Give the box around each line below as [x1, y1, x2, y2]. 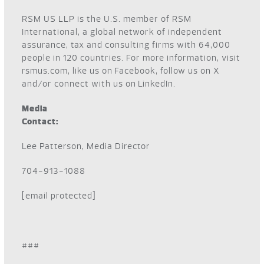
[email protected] [22, 190, 97, 201]
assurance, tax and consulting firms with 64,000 [22, 39, 231, 50]
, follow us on [156, 65, 214, 76]
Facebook [114, 65, 156, 76]
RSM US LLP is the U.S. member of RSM [22, 13, 192, 24]
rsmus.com [22, 65, 68, 76]
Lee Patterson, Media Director [22, 140, 151, 151]
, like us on [68, 65, 115, 76]
